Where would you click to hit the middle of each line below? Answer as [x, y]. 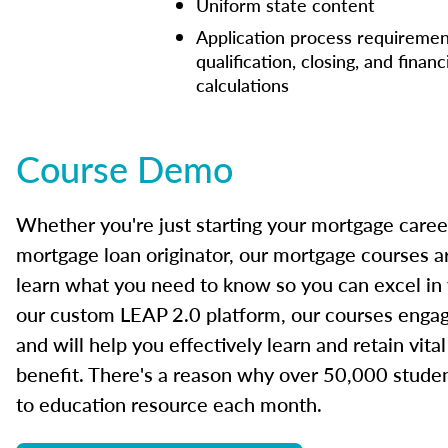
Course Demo [124, 168]
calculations [242, 84]
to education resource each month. [169, 404]
